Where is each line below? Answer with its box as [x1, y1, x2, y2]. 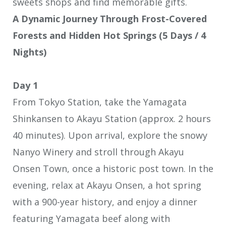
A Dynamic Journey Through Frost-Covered [13, 12, 207, 25]
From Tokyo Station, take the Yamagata [13, 96, 187, 108]
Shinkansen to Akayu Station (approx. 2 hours [13, 112, 211, 125]
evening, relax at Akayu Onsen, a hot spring [13, 179, 201, 192]
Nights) [13, 45, 46, 58]
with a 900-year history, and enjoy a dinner [13, 196, 197, 208]
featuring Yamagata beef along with [13, 212, 170, 225]
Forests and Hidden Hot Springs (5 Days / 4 [13, 29, 206, 41]
